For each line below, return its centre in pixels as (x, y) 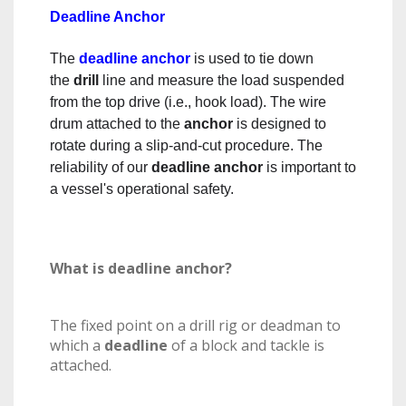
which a (77, 345)
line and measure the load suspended (222, 80)
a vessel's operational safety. (142, 189)
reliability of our (101, 167)
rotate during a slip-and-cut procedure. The (186, 145)
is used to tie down (252, 58)
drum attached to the (117, 124)
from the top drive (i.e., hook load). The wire (188, 102)
